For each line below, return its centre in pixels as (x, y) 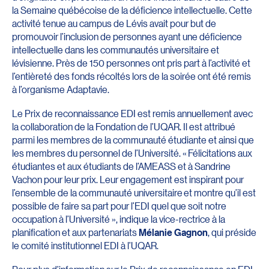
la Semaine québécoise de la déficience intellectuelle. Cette (132, 10)
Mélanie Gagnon (173, 233)
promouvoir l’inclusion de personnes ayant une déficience (127, 37)
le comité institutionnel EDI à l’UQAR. (85, 246)
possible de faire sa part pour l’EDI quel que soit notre (119, 206)
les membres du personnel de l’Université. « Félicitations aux (132, 153)
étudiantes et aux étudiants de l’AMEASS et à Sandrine (121, 166)
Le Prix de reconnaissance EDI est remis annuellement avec (132, 113)
